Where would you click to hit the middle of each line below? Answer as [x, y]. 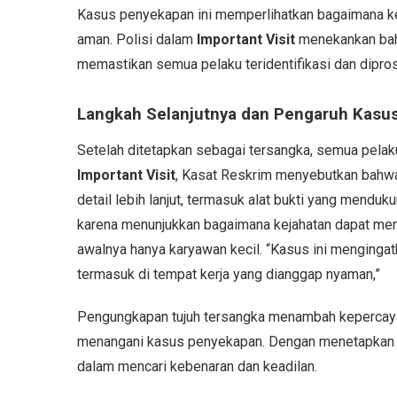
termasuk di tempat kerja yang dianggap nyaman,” [229, 274]
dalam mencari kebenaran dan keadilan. [197, 366]
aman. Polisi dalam [137, 39]
